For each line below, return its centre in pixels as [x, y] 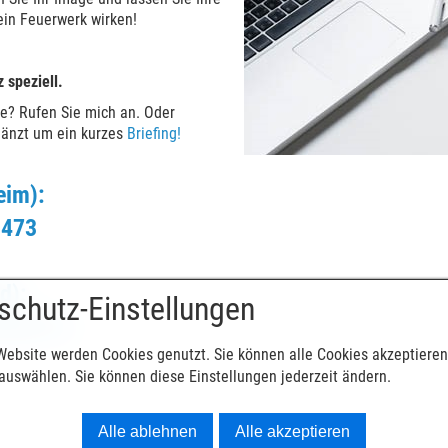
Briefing [152, 133]
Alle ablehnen [147, 431]
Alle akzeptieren [292, 431]
